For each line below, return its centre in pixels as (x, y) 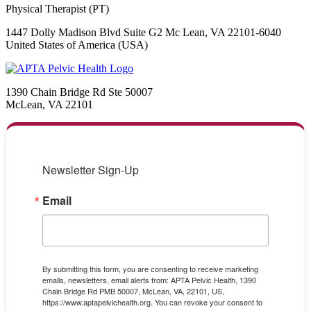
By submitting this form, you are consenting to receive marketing (150, 268)
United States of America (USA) (77, 44)
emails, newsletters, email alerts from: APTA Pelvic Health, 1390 (149, 279)
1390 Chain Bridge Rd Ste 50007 (79, 92)
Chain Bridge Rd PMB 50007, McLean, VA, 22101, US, (133, 291)
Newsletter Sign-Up (91, 169)
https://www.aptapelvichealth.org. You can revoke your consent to (152, 302)
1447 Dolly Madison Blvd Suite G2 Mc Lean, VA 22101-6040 (143, 32)
